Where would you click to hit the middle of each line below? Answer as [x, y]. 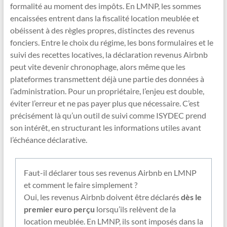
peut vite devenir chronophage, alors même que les [98, 67]
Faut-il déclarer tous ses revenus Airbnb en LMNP [110, 173]
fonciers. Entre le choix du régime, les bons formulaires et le [111, 43]
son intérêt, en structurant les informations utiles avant [105, 128]
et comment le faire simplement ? [80, 185]
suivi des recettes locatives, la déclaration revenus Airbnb [109, 55]
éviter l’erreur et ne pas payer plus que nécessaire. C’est [105, 103]
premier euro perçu [59, 209]
